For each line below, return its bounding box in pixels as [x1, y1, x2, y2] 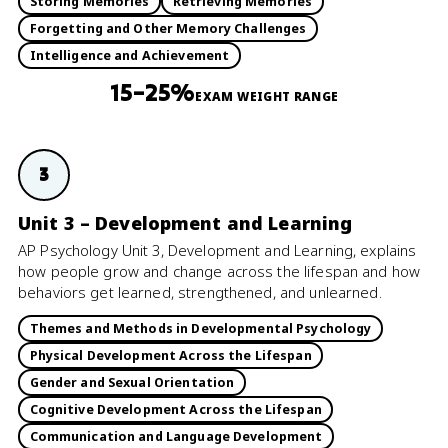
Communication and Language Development [29, 427, 323, 445]
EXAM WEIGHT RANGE [195, 88, 339, 104]
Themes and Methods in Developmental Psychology [29, 319, 372, 337]
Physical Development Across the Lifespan [29, 346, 312, 364]
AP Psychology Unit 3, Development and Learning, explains [18, 240, 417, 260]
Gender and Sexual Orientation [29, 373, 235, 391]
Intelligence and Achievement [29, 46, 230, 64]
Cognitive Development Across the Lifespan [29, 400, 322, 418]
